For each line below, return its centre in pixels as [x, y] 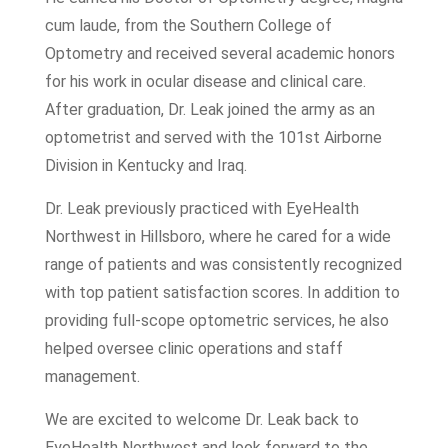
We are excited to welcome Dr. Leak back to [201, 419]
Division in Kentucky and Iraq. [145, 165]
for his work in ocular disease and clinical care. [205, 81]
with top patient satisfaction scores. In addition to [222, 292]
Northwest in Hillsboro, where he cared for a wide [217, 236]
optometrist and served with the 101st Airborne [213, 137]
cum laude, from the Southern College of [188, 25]
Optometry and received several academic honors [219, 53]
